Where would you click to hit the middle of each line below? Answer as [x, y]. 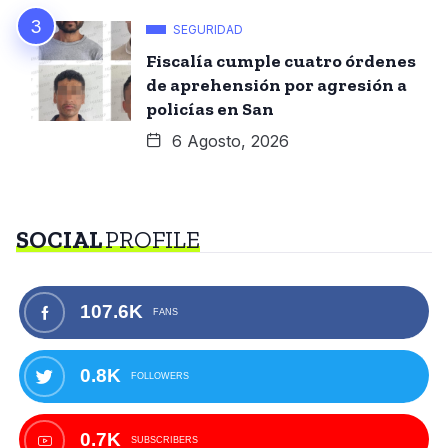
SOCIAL [60, 239]
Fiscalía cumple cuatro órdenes [281, 60]
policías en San [210, 108]
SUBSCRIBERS [164, 440]
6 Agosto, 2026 [228, 140]
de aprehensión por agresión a [276, 84]
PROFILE [152, 239]
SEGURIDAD [208, 29]
